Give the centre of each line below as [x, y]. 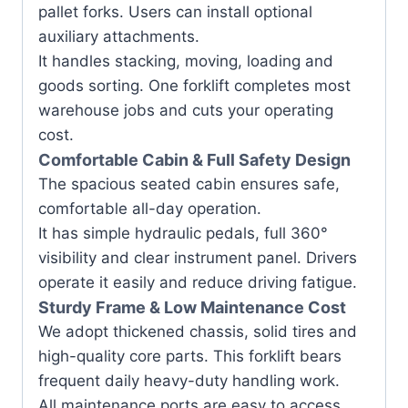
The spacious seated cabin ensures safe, [189, 184]
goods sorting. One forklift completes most [194, 85]
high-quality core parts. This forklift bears [190, 356]
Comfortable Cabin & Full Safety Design [194, 159]
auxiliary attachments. [119, 36]
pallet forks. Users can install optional [175, 11]
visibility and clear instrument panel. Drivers [198, 257]
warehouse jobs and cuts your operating [186, 110]
